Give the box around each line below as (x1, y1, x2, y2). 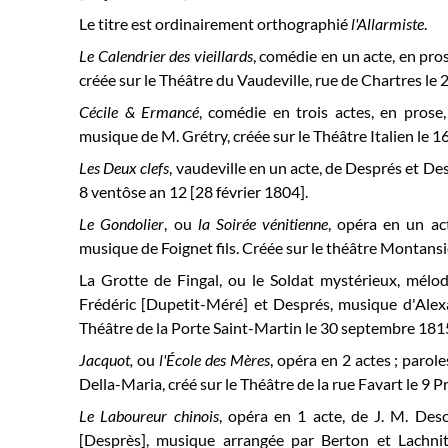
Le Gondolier (79, 214, 165, 233)
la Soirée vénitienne (197, 214, 328, 233)
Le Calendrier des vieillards (79, 46, 253, 65)
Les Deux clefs (79, 158, 170, 177)
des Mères (201, 350, 270, 369)
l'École (159, 350, 202, 369)
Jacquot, (79, 350, 138, 369)
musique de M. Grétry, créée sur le (79, 126, 314, 145)
